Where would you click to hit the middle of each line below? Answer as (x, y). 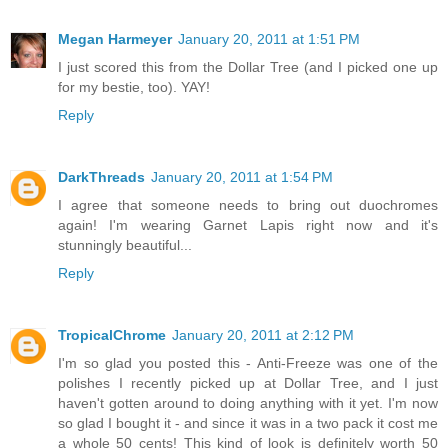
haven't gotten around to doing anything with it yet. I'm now (248, 402)
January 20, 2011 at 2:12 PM (263, 334)
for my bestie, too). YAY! (134, 86)
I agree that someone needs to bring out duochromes (248, 204)
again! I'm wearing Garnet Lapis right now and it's (248, 224)
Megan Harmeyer (115, 38)
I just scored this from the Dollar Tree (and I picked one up (248, 66)
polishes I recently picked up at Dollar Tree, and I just (248, 382)
